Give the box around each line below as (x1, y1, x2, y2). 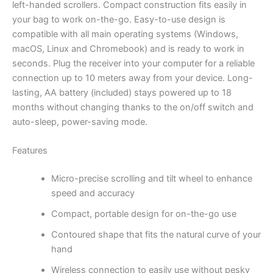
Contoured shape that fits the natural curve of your (51, 229, 261, 240)
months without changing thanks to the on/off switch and (12, 101, 253, 113)
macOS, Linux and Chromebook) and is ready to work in (12, 43, 244, 54)
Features (12, 145, 48, 157)
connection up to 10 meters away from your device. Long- (12, 72, 253, 83)
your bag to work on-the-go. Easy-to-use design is (12, 13, 225, 25)
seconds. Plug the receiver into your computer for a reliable (12, 57, 255, 69)
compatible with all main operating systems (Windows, (12, 28, 238, 40)
